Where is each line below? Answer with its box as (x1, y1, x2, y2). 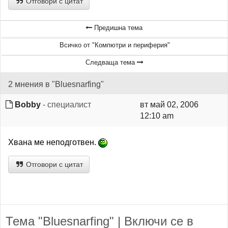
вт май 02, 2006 (139, 100, 198, 109)
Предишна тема (92, 24, 142, 32)
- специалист (41, 100, 91, 109)
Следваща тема (85, 59, 137, 66)
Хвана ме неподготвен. (8, 138, 98, 147)
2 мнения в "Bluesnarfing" (8, 80, 104, 89)
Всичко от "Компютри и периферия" (59, 41, 170, 49)
